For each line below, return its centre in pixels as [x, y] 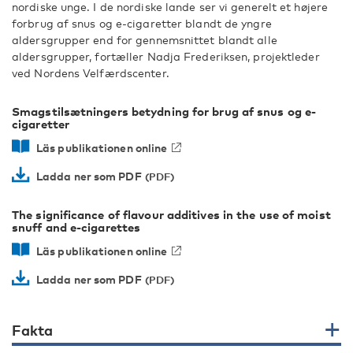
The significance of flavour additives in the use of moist [171, 214]
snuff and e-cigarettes [76, 227]
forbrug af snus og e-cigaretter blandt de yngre [142, 23]
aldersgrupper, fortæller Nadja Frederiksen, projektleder [166, 56]
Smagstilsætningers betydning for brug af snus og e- [164, 111]
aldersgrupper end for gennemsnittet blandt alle [145, 40]
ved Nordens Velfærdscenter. [91, 73]
